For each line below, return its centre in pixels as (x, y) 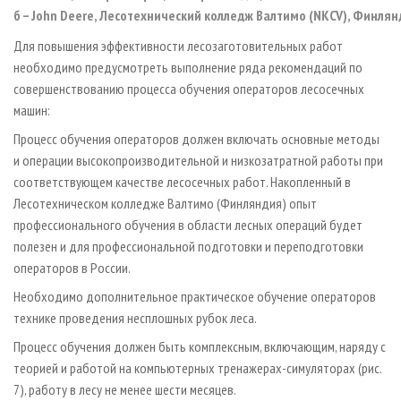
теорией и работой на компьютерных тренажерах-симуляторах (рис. (197, 368)
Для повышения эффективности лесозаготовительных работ (178, 46)
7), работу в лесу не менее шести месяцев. (125, 390)
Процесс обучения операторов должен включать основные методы (196, 139)
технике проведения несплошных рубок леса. (135, 318)
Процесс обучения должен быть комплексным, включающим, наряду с (200, 347)
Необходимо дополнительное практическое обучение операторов (195, 297)
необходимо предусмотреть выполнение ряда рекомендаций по (188, 68)
